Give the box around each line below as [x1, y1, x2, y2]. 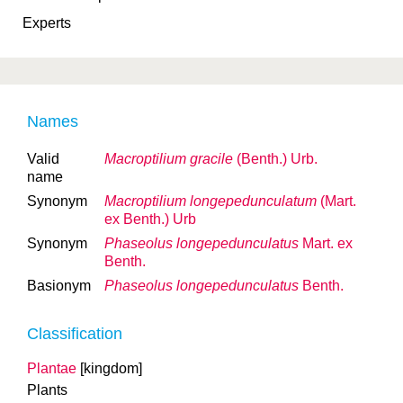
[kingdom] [80, 361, 142, 376]
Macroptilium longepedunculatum [104, 193, 317, 209]
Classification [27, 325, 122, 343]
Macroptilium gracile [104, 151, 233, 166]
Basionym [27, 278, 91, 293]
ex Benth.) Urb [104, 211, 196, 227]
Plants [27, 382, 67, 398]
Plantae [27, 361, 76, 376]
